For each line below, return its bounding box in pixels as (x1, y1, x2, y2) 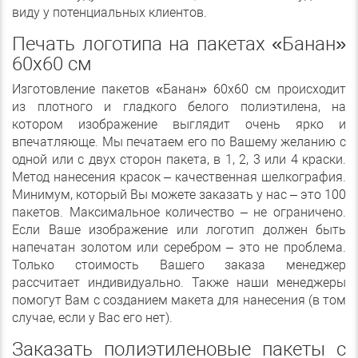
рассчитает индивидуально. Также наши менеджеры (12, 275, 346, 291)
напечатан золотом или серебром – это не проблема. (12, 240, 346, 256)
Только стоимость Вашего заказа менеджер (12, 257, 346, 273)
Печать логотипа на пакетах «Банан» (12, 33, 346, 56)
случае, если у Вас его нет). (12, 310, 173, 326)
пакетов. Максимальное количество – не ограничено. (12, 205, 346, 221)
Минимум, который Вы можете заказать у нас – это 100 (12, 187, 346, 203)
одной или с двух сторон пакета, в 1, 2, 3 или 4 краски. (12, 152, 346, 168)
